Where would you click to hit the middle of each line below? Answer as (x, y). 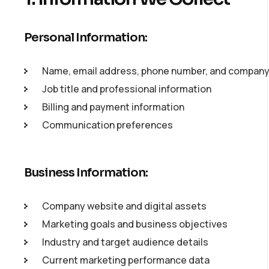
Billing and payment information (113, 107)
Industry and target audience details (125, 242)
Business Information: (86, 173)
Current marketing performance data (126, 260)
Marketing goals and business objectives (135, 224)
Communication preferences (107, 125)
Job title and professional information (127, 89)
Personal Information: (86, 38)
